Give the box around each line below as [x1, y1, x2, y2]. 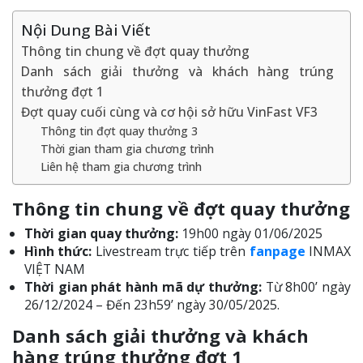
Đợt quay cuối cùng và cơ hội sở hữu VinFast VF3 [21, 102, 318, 121]
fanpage [249, 241, 305, 260]
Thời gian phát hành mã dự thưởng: [24, 277, 262, 296]
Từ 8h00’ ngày [262, 277, 351, 296]
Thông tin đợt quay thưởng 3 [40, 122, 198, 139]
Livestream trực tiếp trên [92, 241, 250, 260]
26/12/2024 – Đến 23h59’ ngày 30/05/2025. [24, 295, 280, 314]
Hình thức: [24, 241, 92, 260]
